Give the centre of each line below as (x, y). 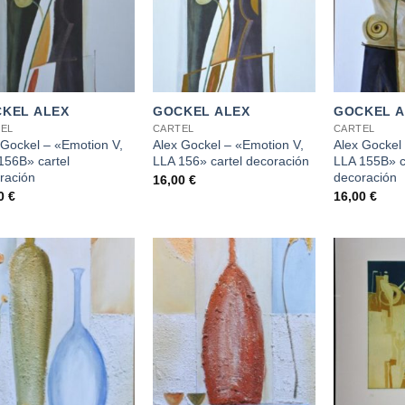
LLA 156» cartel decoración (231, 161)
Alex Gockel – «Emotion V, (228, 145)
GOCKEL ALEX (201, 112)
